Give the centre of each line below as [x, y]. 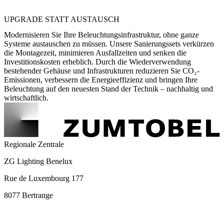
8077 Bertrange [28, 195]
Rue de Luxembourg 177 [44, 178]
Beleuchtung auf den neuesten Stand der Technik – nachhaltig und [108, 88]
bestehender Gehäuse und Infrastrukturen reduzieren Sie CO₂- [102, 70]
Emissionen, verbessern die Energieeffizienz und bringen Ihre [101, 79]
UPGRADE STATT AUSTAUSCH [62, 19]
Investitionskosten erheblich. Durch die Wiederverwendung [97, 61]
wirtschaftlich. [26, 97]
